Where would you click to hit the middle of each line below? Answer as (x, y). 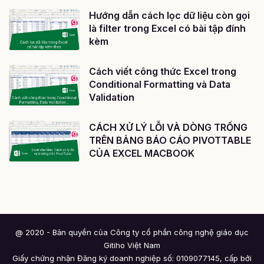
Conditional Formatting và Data (160, 84)
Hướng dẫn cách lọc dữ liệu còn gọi (169, 15)
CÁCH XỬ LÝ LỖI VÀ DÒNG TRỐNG (168, 127)
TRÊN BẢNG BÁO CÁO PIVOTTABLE (170, 140)
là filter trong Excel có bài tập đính (167, 28)
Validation (112, 97)
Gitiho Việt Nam (132, 245)
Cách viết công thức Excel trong (163, 71)
